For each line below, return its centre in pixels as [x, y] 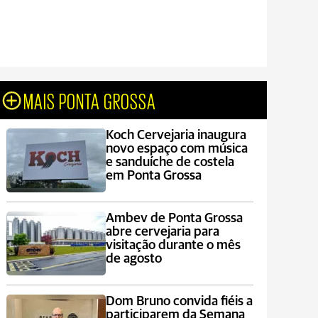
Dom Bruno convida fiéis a [179, 301]
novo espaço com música [176, 149]
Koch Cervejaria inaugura [176, 135]
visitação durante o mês [173, 245]
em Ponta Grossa [153, 176]
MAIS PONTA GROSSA [90, 100]
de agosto [133, 259]
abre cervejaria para [162, 232]
